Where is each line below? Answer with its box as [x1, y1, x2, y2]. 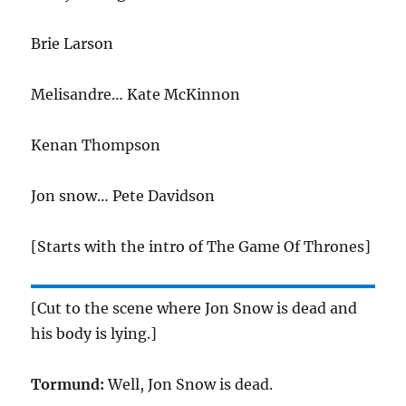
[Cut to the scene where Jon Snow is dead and [31, 299, 358, 317]
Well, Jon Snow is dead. [104, 375, 274, 393]
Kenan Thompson [31, 136, 161, 154]
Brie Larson [31, 34, 114, 53]
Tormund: [31, 375, 105, 393]
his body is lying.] [31, 324, 158, 343]
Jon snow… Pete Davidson [31, 187, 216, 205]
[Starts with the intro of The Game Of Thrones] [31, 237, 372, 256]
